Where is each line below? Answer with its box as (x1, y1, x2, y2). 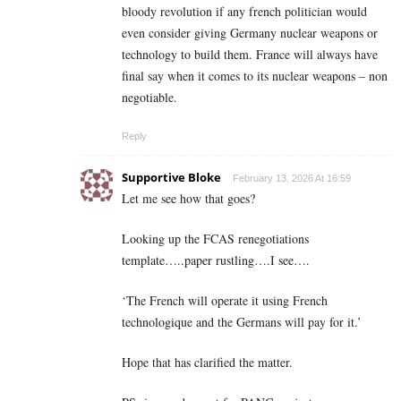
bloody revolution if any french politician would (122, 2, 367, 20)
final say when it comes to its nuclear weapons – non (122, 66, 388, 84)
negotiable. (122, 88, 177, 106)
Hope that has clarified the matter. (122, 353, 293, 371)
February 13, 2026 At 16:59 (233, 172, 351, 183)
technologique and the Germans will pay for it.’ (122, 312, 362, 330)
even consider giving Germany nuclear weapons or (122, 23, 378, 41)
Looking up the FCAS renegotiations (122, 229, 309, 247)
